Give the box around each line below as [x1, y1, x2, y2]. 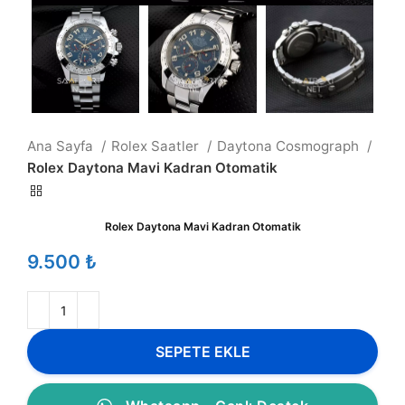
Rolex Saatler [111, 137, 202, 155]
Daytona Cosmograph [217, 137, 363, 155]
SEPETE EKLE [155, 342, 250, 361]
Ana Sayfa [27, 137, 97, 155]
